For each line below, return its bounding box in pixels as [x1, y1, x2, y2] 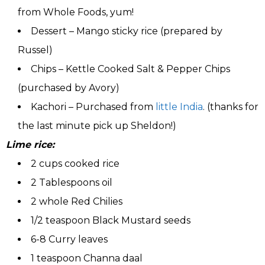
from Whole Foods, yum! [18, 7, 134, 18]
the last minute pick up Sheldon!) [18, 120, 176, 132]
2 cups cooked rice [31, 158, 119, 170]
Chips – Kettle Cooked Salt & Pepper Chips [31, 63, 230, 75]
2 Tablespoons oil [31, 177, 112, 189]
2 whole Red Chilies [31, 196, 122, 208]
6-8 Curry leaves [31, 234, 108, 245]
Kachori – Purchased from [31, 101, 156, 113]
